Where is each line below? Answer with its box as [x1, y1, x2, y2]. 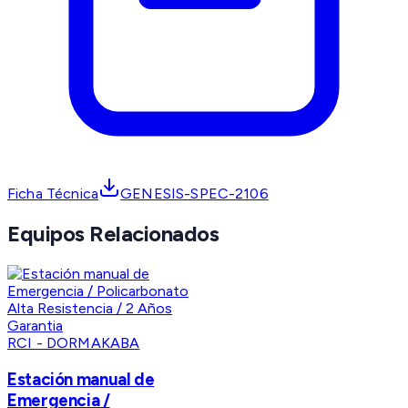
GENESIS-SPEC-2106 [120, 185, 269, 203]
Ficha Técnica [7, 185, 99, 203]
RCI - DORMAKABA [7, 334, 140, 352]
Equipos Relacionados [7, 220, 219, 248]
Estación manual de [7, 368, 155, 390]
